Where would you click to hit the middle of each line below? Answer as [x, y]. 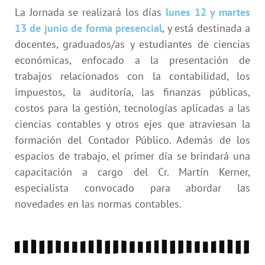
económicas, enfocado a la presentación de [132, 60]
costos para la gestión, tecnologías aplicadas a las [132, 108]
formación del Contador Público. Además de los [132, 140]
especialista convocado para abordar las [132, 188]
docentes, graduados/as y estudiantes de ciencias [132, 44]
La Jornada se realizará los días [90, 12]
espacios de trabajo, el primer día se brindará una [132, 156]
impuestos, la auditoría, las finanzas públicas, [132, 92]
